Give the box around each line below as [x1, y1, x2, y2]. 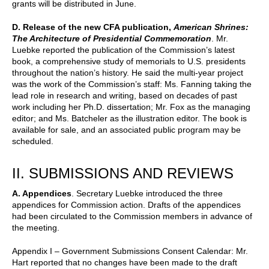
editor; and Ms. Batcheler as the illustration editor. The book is [12, 113, 247, 123]
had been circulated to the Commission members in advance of [12, 211, 252, 221]
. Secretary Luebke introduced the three [71, 188, 223, 198]
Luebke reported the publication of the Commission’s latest [12, 44, 235, 55]
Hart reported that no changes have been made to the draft [12, 257, 237, 267]
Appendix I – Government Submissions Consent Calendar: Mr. [12, 246, 248, 256]
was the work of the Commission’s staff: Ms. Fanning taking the [12, 79, 252, 89]
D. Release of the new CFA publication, [12, 22, 174, 32]
